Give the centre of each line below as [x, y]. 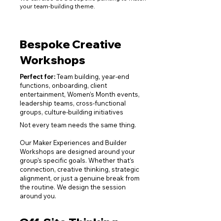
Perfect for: [38, 76]
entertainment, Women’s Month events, [80, 94]
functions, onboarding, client [63, 85]
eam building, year [88, 76]
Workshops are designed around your [77, 151]
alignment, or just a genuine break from [80, 178]
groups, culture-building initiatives [72, 112]
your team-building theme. [57, 6]
